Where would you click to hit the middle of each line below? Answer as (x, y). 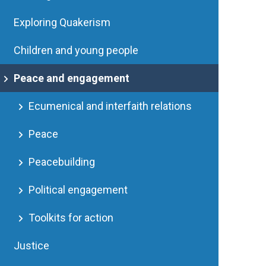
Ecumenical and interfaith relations (110, 106)
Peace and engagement (72, 78)
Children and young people (76, 50)
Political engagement (78, 190)
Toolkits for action (71, 218)
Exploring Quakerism (62, 22)
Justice (32, 246)
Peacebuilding (62, 162)
